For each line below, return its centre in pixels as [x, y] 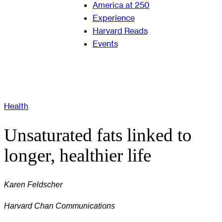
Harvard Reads [120, 30]
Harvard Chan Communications [59, 205]
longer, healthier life [78, 156]
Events [105, 43]
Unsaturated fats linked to [98, 135]
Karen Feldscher [33, 185]
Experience [113, 18]
